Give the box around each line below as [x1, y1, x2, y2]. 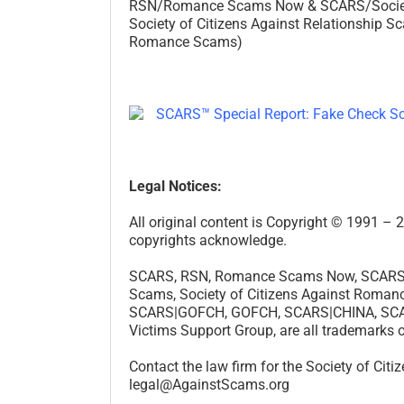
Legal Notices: [129, 177, 225, 195]
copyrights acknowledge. [129, 231, 287, 249]
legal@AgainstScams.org [129, 375, 289, 393]
